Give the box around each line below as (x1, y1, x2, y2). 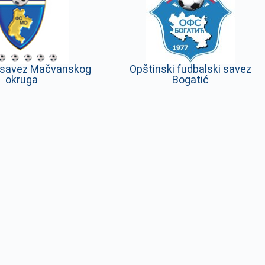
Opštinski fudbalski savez (129, 63, 251, 75)
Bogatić (172, 73, 209, 86)
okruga (5, 73, 38, 86)
